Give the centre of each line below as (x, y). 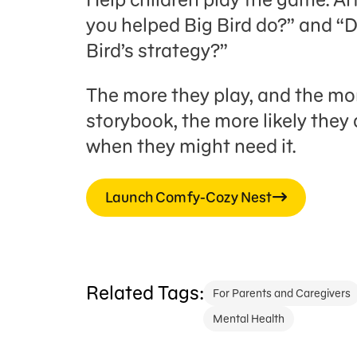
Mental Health (249, 319)
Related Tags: (145, 293)
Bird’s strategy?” (161, 51)
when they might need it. (193, 146)
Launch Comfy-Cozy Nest (189, 197)
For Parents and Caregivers (282, 293)
